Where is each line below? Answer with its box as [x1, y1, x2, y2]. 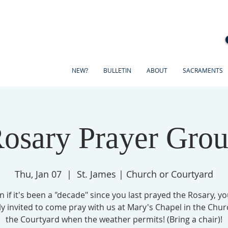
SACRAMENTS [182, 66, 223, 74]
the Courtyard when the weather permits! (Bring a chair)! [6, 214, 222, 225]
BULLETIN [103, 66, 131, 74]
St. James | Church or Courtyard [77, 168, 213, 180]
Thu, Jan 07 [15, 168, 62, 180]
